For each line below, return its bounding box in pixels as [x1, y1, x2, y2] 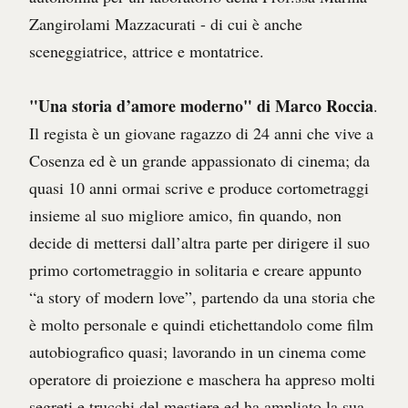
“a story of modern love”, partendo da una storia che [29, 286, 375, 309]
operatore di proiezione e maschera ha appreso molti [29, 368, 375, 391]
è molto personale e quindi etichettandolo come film [29, 313, 373, 336]
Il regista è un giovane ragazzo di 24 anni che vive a [29, 122, 373, 145]
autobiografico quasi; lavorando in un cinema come [29, 341, 366, 363]
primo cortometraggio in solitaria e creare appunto [29, 259, 362, 281]
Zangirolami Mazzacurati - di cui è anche [29, 13, 302, 36]
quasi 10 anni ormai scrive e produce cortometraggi [29, 177, 369, 199]
